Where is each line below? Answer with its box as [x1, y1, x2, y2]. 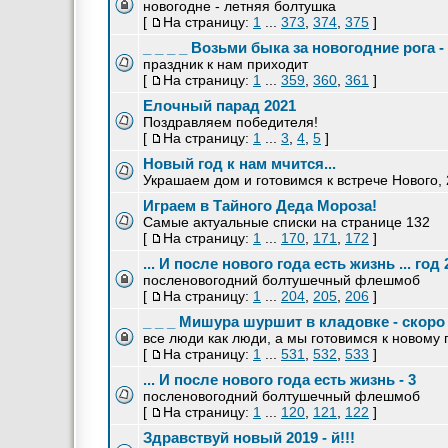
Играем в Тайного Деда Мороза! [143, 197, 377, 214]
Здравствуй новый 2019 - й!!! [143, 429, 355, 446]
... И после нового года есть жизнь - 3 [143, 371, 416, 388]
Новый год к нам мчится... [143, 155, 336, 172]
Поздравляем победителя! [143, 114, 318, 130]
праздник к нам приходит [143, 56, 308, 72]
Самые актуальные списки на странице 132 [143, 214, 430, 230]
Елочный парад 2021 [143, 97, 296, 114]
